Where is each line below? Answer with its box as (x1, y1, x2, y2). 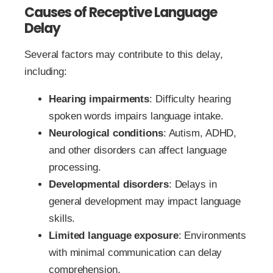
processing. (49, 161, 101, 174)
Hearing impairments (49, 93, 150, 105)
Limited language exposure (49, 230, 179, 242)
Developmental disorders (49, 179, 169, 191)
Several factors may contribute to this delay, (24, 49, 223, 61)
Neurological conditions (49, 127, 163, 140)
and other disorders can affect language (49, 144, 227, 157)
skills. (49, 213, 76, 225)
